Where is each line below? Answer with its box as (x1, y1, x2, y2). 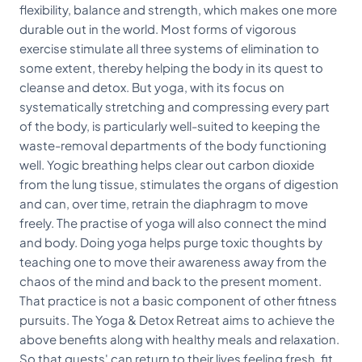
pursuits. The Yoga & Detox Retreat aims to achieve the (19, 312, 335, 327)
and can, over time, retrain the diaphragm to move (19, 196, 308, 211)
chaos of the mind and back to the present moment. (19, 273, 322, 288)
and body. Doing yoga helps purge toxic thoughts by (19, 234, 322, 250)
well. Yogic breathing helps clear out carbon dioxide (19, 157, 314, 172)
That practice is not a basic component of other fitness (19, 293, 337, 308)
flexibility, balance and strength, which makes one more (19, 2, 337, 17)
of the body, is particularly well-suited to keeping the (19, 118, 320, 133)
